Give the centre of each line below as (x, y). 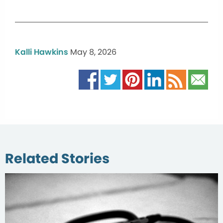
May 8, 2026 (93, 52)
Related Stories (57, 158)
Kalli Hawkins (42, 52)
